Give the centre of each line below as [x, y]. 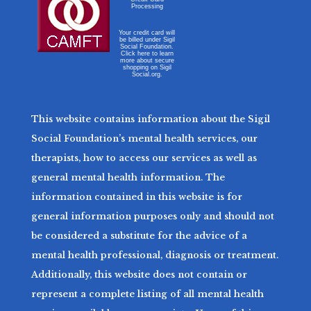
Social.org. [147, 75]
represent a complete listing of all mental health [147, 294]
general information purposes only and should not [152, 217]
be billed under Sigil [147, 40]
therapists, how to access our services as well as [144, 158]
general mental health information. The [128, 178]
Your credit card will [147, 33]
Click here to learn [147, 54]
